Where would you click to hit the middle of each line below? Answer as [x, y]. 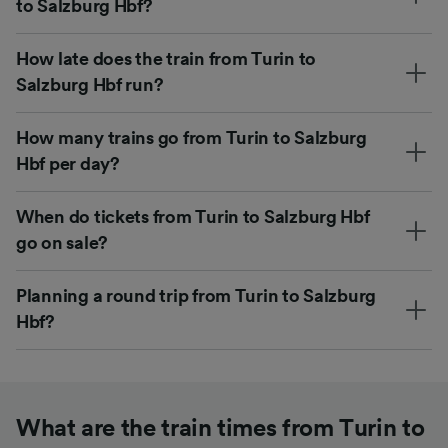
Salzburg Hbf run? [90, 84]
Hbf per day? [68, 163]
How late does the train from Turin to [166, 58]
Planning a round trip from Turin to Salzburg [196, 295]
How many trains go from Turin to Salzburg [191, 137]
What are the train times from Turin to [220, 428]
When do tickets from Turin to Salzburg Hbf [193, 216]
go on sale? [62, 242]
